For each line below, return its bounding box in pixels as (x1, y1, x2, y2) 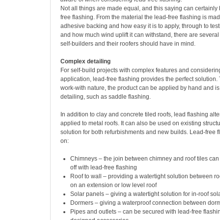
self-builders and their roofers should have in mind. (60, 40, 195, 47)
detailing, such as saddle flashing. (60, 93, 151, 100)
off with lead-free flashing (70, 164, 137, 171)
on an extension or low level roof (70, 182, 157, 189)
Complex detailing (60, 58, 110, 65)
